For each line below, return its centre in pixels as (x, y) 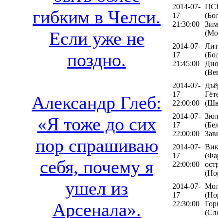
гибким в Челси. (97, 17)
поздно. (97, 60)
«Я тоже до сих (97, 124)
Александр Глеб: (97, 103)
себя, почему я (97, 167)
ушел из (97, 189)
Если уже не (97, 39)
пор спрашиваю (97, 146)
